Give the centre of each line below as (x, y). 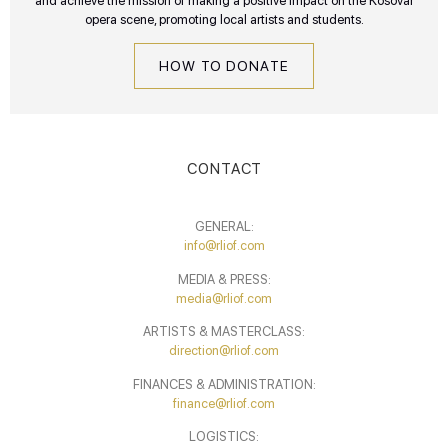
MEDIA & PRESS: (224, 279)
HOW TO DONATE (224, 65)
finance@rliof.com (224, 403)
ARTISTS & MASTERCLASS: (224, 332)
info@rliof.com (224, 246)
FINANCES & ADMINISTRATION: (224, 384)
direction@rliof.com (224, 351)
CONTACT (224, 168)
